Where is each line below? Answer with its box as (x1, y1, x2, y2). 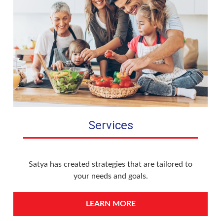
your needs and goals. (73, 172, 148, 180)
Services (88, 118, 133, 132)
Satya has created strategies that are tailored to (29, 160, 192, 168)
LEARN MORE (85, 200, 136, 208)
